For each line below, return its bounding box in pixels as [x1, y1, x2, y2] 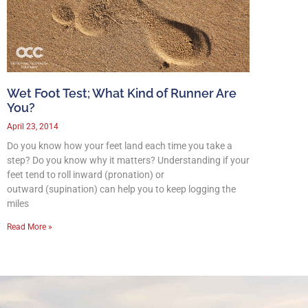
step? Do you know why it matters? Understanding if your [7, 155, 250, 166]
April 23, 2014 [7, 122, 58, 132]
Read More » [7, 222, 52, 232]
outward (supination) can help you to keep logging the [7, 184, 236, 195]
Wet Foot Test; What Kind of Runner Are [7, 86, 236, 101]
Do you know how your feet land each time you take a [7, 140, 232, 152]
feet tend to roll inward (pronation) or [7, 169, 164, 181]
